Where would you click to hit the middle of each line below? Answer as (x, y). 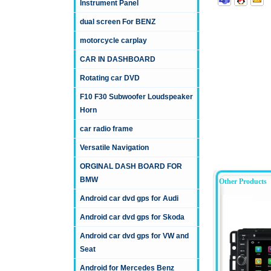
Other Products (243, 182)
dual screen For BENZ (118, 22)
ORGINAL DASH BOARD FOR (131, 167)
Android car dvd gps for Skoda (132, 217)
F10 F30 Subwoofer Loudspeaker (136, 97)
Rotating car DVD (110, 78)
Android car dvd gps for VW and (134, 236)
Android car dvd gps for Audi (129, 199)
